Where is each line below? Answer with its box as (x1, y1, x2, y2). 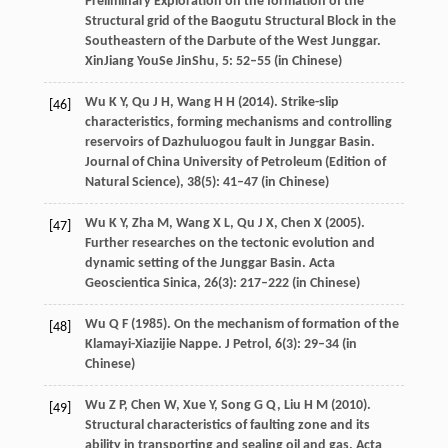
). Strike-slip (269, 95, 339, 111)
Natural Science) (84, 175, 180, 191)
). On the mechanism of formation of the (162, 317, 399, 333)
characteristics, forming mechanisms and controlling (84, 115, 392, 131)
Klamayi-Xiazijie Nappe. (84, 337, 225, 353)
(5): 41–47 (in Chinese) (200, 175, 329, 191)
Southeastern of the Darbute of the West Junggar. (84, 34, 381, 50)
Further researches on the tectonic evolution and (84, 236, 375, 252)
